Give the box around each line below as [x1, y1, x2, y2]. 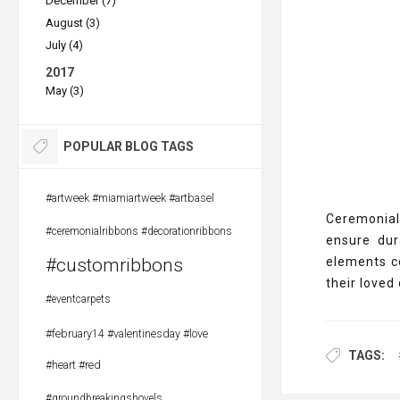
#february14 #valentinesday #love [46, 327, 208, 340]
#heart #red [46, 358, 101, 371]
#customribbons [46, 254, 183, 276]
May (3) [46, 84, 84, 97]
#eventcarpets [46, 293, 111, 305]
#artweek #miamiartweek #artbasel [46, 191, 214, 204]
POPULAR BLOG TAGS [63, 139, 194, 154]
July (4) [46, 38, 83, 52]
